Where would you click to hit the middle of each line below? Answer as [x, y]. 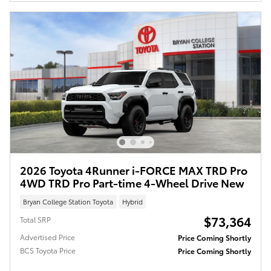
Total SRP [35, 220]
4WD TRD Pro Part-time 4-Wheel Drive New [132, 182]
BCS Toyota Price [48, 250]
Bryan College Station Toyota [68, 201]
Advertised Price [47, 237]
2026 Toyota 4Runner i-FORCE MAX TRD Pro [134, 169]
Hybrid [132, 201]
